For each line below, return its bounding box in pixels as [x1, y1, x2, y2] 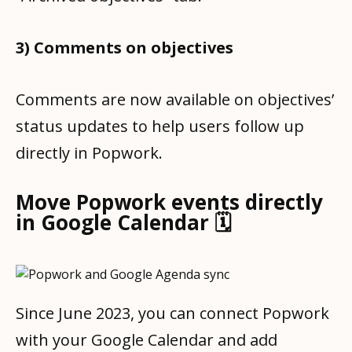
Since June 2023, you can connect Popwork [16, 302, 329, 324]
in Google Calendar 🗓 [16, 207, 231, 236]
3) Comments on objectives [16, 36, 233, 58]
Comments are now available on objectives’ [16, 88, 334, 110]
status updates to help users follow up [16, 115, 304, 137]
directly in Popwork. [16, 141, 163, 163]
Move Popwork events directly [16, 187, 323, 216]
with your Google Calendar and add [16, 328, 277, 350]
